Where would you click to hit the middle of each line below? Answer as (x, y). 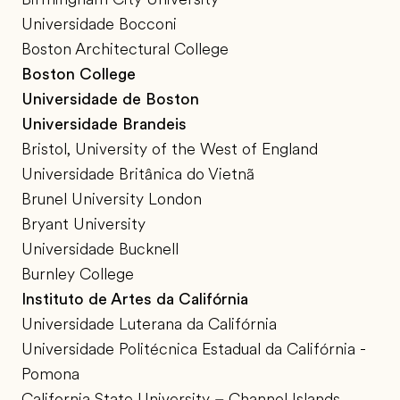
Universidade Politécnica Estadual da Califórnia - (194, 350)
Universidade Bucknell (100, 250)
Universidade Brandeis (104, 125)
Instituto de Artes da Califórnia (135, 300)
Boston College (79, 75)
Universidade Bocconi (99, 25)
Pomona (50, 375)
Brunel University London (112, 200)
